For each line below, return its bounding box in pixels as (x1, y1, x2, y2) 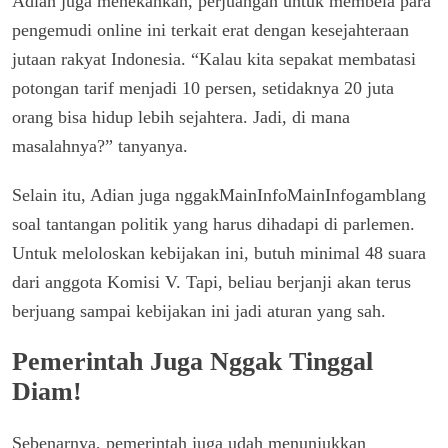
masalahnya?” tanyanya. (12, 135, 188, 156)
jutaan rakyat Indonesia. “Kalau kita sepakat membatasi (12, 48, 416, 69)
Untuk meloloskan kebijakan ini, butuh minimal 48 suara (12, 242, 426, 263)
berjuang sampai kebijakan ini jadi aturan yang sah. (12, 300, 386, 321)
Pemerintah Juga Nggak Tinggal (12, 347, 373, 377)
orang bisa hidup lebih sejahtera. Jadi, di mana (12, 106, 350, 127)
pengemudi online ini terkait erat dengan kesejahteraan (12, 19, 409, 40)
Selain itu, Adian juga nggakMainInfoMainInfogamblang (12, 184, 426, 205)
